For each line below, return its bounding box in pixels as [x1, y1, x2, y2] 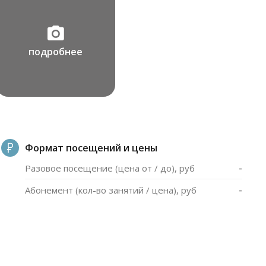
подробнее [28, 45, 83, 58]
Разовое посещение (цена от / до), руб [24, 161, 195, 174]
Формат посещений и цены [24, 141, 157, 154]
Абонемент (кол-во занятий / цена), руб [24, 183, 197, 196]
